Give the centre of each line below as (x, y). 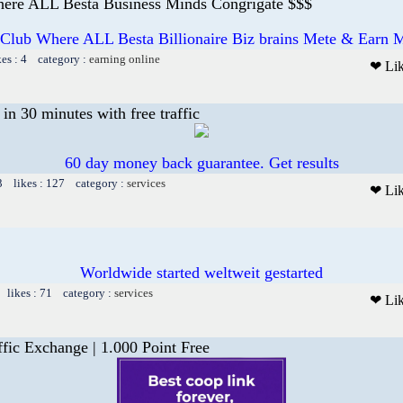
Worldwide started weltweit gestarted (201, 272)
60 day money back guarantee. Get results (201, 162)
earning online (125, 58)
